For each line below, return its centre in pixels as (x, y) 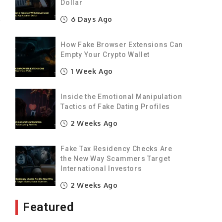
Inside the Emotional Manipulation (121, 96)
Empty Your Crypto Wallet (105, 54)
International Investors (101, 168)
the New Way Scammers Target (115, 158)
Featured (48, 207)
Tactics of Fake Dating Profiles (115, 106)
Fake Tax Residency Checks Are (116, 148)
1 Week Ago (91, 71)
